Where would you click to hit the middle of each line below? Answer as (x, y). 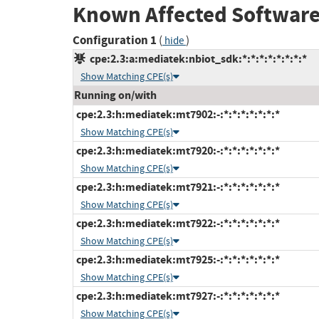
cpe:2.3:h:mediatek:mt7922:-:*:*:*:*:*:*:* (177, 224)
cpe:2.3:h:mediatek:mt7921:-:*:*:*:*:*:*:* (177, 187)
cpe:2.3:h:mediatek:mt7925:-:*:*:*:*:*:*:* (177, 260)
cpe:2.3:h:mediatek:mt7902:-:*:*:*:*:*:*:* (177, 115)
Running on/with (115, 95)
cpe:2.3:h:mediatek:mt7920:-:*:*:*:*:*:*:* (177, 151)
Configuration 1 (115, 41)
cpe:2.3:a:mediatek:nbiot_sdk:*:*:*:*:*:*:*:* (196, 59)
